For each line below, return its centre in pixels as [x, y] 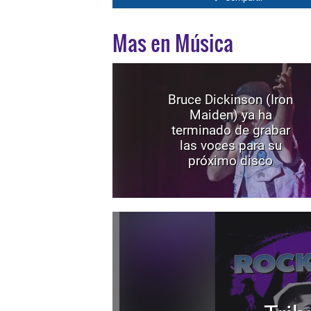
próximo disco [230, 161]
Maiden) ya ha [230, 115]
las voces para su [230, 145]
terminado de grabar [230, 130]
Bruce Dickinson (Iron [230, 100]
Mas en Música [173, 43]
